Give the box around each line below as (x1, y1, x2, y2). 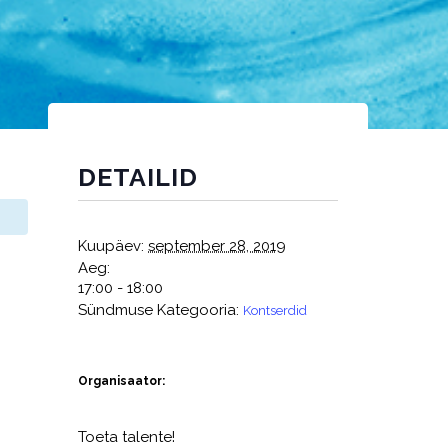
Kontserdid (243, 303, 307, 318)
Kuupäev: (78, 237, 144, 255)
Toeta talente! (78, 428, 175, 446)
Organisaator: (78, 374, 165, 388)
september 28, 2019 (148, 237, 286, 255)
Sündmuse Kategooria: (78, 301, 239, 319)
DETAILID (78, 162, 198, 192)
